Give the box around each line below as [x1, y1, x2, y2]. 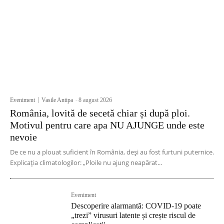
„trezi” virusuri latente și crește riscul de [71, 211, 196, 220]
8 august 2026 [78, 96, 112, 104]
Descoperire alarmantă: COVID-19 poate [71, 201, 201, 210]
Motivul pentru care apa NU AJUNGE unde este [10, 119, 204, 131]
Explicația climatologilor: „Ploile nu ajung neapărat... [10, 158, 162, 167]
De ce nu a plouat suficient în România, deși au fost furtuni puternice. [10, 147, 214, 157]
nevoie [10, 131, 37, 143]
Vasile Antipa [41, 96, 73, 104]
